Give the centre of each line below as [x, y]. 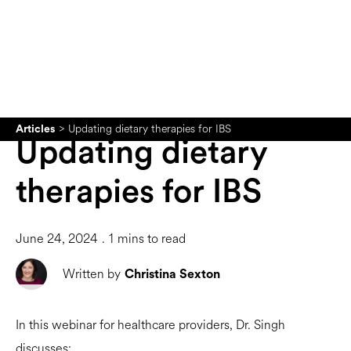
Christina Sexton [172, 274]
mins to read [152, 239]
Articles [35, 129]
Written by [92, 274]
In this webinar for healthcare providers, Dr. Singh [150, 325]
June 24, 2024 [57, 239]
